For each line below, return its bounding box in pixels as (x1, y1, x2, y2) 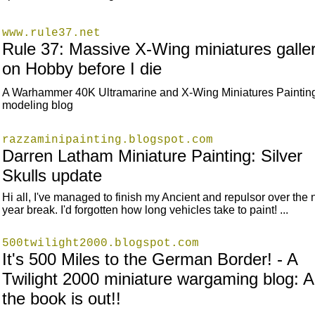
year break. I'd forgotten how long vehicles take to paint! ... (1, 203, 288, 216)
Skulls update (1, 165, 102, 185)
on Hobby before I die (1, 58, 162, 78)
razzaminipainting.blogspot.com (1, 133, 213, 146)
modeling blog (1, 98, 73, 111)
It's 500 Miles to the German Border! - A (1, 249, 297, 269)
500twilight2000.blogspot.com (1, 236, 199, 250)
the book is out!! (1, 288, 121, 308)
